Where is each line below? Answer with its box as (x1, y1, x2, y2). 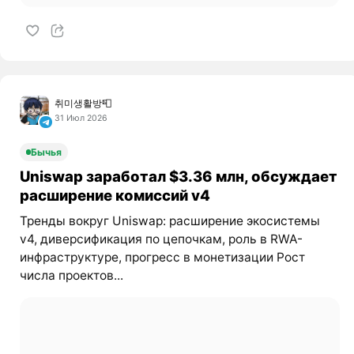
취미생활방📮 (55, 97, 112, 110)
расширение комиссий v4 (19, 186, 210, 205)
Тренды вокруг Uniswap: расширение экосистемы (19, 213, 320, 229)
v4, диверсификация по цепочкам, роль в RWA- (19, 232, 303, 247)
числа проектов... (19, 268, 123, 284)
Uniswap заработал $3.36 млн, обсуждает (19, 168, 337, 186)
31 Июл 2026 (55, 113, 108, 124)
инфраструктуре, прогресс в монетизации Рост (19, 250, 305, 265)
